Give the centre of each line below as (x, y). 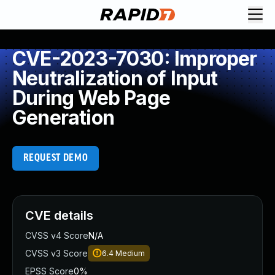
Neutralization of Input (115, 78)
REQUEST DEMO (56, 158)
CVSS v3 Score (56, 253)
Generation (63, 118)
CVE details (59, 215)
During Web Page (91, 98)
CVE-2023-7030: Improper (135, 59)
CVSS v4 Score (57, 235)
